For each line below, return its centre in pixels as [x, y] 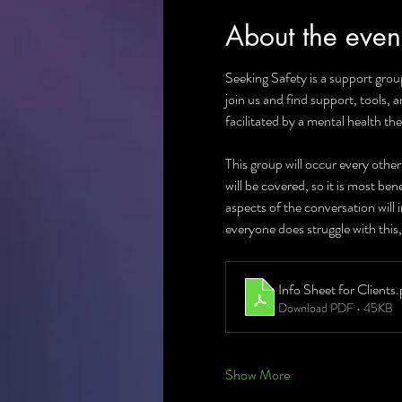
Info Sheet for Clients [336, 289]
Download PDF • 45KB [335, 307]
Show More [257, 375]
